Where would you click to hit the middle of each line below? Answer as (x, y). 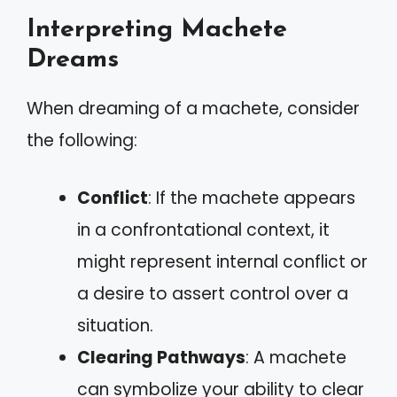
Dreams (73, 60)
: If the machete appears (252, 198)
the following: (82, 140)
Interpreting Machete (157, 30)
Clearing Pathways (161, 357)
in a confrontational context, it (203, 230)
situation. (115, 325)
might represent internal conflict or (222, 261)
